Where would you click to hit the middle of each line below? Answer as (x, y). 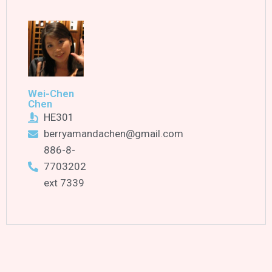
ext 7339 (64, 183)
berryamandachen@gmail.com (114, 134)
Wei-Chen (51, 93)
